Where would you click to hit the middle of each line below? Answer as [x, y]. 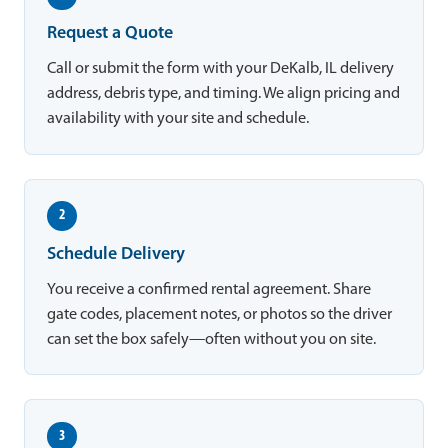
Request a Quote [110, 34]
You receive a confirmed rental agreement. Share [209, 289]
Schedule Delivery [116, 254]
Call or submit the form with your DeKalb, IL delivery [221, 69]
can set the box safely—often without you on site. [212, 339]
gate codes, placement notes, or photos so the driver [220, 314]
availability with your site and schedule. [178, 119]
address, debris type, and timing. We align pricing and [224, 94]
